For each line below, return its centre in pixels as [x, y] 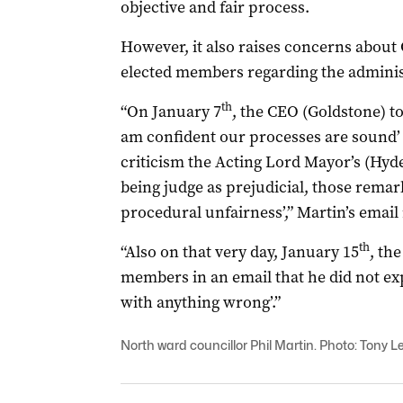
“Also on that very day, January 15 [239, 252]
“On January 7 [170, 112]
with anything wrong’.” [200, 302]
